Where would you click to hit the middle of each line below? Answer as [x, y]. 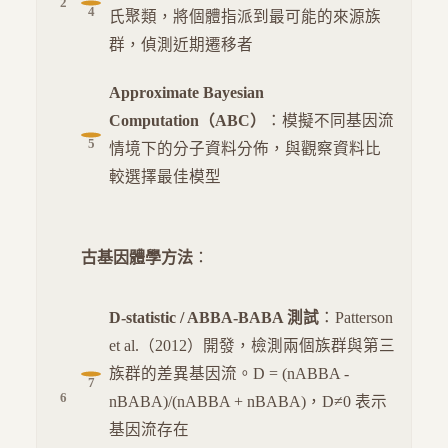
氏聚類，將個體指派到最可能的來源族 [245, 17]
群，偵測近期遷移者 [181, 45]
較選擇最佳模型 [165, 177]
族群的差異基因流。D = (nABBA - [229, 374]
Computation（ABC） [187, 121]
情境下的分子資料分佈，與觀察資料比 [245, 149]
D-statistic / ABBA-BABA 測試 [214, 318]
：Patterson [356, 318]
